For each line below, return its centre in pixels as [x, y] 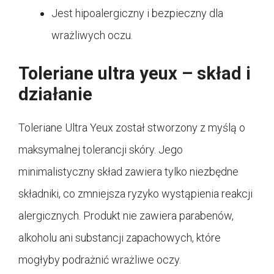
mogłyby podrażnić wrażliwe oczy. [100, 259]
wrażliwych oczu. [92, 35]
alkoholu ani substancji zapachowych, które [120, 237]
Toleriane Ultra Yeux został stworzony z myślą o [132, 127]
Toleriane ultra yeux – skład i [135, 73]
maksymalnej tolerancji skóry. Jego [101, 149]
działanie [55, 94]
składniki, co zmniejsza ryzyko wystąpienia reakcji [135, 193]
